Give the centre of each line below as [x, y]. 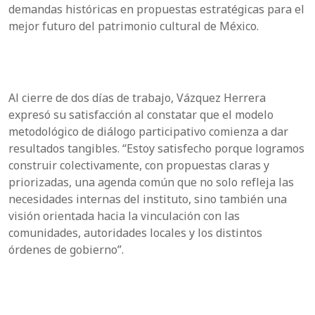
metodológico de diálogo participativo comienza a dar [148, 131]
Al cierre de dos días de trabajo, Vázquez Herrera [137, 97]
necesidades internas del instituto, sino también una [148, 199]
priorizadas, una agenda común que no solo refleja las [151, 182]
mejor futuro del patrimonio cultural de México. [134, 26]
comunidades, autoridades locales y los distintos [135, 232]
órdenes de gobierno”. [66, 249]
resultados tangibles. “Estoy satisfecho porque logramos [156, 148]
